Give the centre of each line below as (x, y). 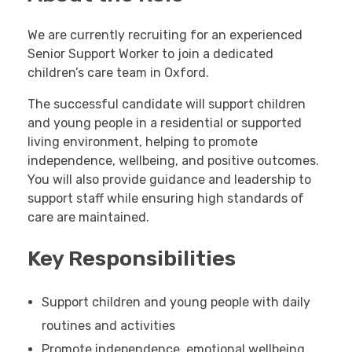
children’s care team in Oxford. (118, 73)
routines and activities (108, 325)
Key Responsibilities (132, 259)
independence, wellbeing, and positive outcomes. (173, 161)
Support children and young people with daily (176, 302)
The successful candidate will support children (167, 104)
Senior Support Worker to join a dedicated (150, 54)
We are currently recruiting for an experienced (165, 35)
